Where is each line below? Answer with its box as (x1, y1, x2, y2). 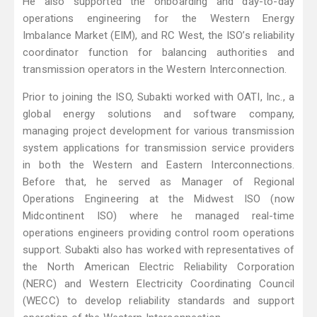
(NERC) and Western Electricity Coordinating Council (23, 277, 294, 291)
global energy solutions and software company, (23, 108, 294, 121)
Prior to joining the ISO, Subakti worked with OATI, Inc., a (23, 91, 294, 104)
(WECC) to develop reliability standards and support (23, 294, 294, 308)
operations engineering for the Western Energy (23, 12, 294, 25)
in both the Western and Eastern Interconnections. (23, 158, 294, 172)
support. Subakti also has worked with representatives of (23, 243, 294, 257)
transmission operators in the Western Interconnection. (23, 63, 287, 76)
